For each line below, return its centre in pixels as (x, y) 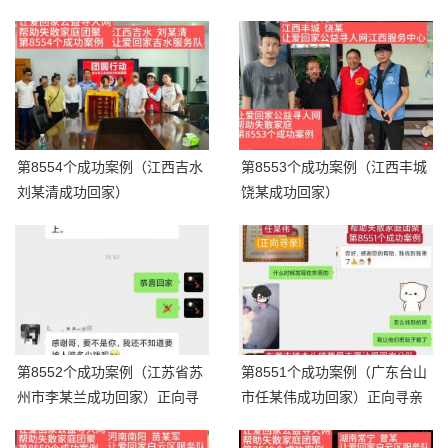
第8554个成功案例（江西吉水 (110, 167)
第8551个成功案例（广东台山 (334, 371)
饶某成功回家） (290, 192)
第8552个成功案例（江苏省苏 (110, 371)
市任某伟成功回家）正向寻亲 (332, 396)
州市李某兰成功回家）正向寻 (108, 396)
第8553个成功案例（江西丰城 (334, 167)
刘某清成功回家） (73, 192)
